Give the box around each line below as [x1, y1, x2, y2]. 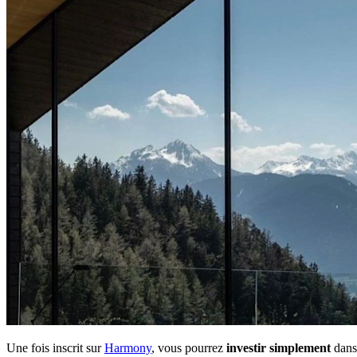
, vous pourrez [151, 340, 226, 355]
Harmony [104, 340, 151, 355]
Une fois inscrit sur [6, 340, 104, 355]
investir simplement [226, 340, 331, 355]
